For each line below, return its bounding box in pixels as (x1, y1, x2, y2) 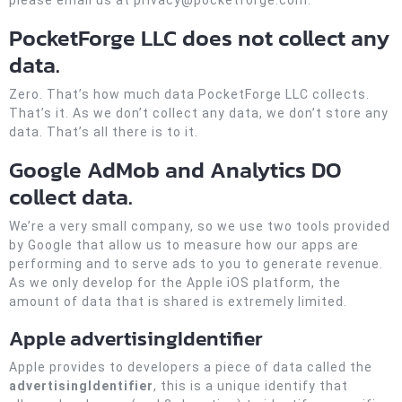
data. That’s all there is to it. (9, 125, 198, 139)
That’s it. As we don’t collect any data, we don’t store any (9, 106, 389, 120)
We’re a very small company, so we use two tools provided (9, 219, 390, 233)
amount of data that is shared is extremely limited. (9, 294, 347, 309)
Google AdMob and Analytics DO (9, 153, 342, 187)
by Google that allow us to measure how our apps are (9, 238, 359, 252)
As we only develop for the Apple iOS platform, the (9, 275, 341, 290)
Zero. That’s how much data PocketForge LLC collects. (9, 87, 370, 101)
